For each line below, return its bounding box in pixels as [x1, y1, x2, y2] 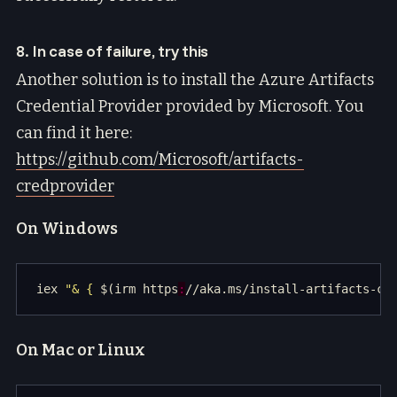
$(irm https [100, 282, 178, 297]
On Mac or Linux [16, 340, 145, 361]
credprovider [16, 176, 114, 197]
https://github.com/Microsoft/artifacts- [16, 150, 304, 170]
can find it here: [16, 123, 132, 144]
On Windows [16, 219, 118, 239]
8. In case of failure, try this [16, 40, 209, 61]
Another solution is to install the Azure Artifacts [16, 70, 374, 90]
